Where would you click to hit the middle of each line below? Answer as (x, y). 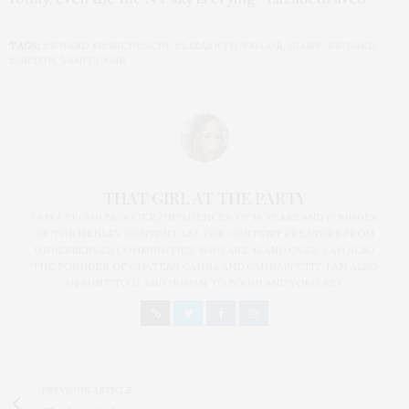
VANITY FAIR (94, 60)
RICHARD (352, 45)
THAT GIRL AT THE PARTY (204, 198)
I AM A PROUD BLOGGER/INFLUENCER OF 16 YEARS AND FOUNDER (204, 217)
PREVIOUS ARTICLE (87, 390)
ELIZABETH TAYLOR (229, 45)
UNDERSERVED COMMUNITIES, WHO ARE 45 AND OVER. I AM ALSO (204, 250)
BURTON (32, 60)
